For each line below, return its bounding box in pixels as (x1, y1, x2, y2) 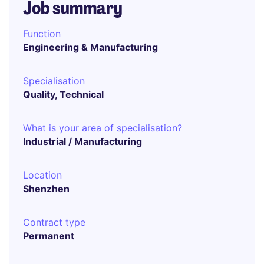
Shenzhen (23, 183, 70, 194)
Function (23, 28, 61, 39)
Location (23, 169, 62, 181)
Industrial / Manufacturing (23, 136, 142, 147)
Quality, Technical (23, 88, 104, 100)
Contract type (23, 216, 85, 228)
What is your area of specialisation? (23, 122, 182, 134)
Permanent (23, 230, 74, 242)
